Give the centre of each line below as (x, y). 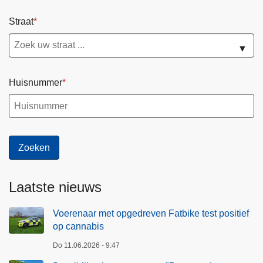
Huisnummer (36, 82)
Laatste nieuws (55, 187)
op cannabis (78, 227)
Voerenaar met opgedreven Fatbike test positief (151, 214)
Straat (21, 22)
